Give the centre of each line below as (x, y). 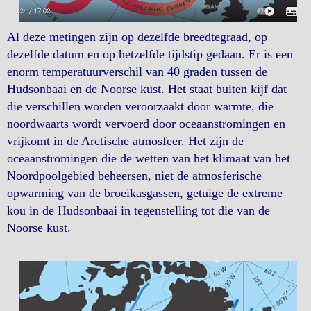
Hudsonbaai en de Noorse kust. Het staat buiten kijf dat (147, 89)
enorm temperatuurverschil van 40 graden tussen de (137, 71)
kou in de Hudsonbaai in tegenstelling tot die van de (138, 210)
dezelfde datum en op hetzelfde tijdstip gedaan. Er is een (150, 54)
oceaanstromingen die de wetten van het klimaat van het (149, 158)
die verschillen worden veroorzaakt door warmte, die (140, 106)
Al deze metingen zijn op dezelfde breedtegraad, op (137, 36)
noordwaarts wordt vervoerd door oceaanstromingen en (146, 123)
